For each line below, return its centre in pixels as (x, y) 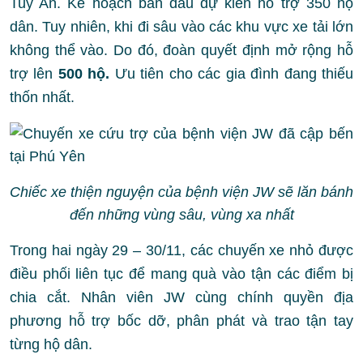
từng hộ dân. (51, 344)
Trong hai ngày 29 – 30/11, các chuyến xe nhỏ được (181, 250)
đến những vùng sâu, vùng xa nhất (181, 215)
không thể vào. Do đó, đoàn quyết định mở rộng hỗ (181, 50)
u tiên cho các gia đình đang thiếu (240, 74)
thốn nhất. (42, 97)
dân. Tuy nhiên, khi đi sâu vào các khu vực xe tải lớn (181, 27)
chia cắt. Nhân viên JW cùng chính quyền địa (181, 297)
